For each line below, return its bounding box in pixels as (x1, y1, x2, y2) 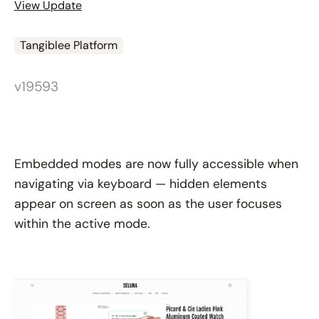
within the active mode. (14, 215, 150, 231)
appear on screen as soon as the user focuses (14, 195, 282, 211)
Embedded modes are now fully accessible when (14, 155, 298, 172)
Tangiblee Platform (20, 37, 117, 53)
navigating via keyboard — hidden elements (14, 175, 267, 192)
